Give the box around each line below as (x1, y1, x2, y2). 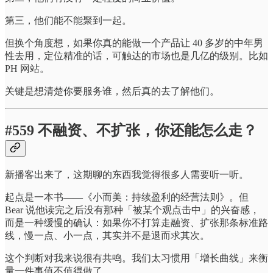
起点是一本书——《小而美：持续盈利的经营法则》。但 (5, 192, 249, 203)
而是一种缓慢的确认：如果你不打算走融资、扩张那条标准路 (5, 218, 268, 229)
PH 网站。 (5, 63, 49, 74)
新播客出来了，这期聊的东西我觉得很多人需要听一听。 (5, 169, 249, 180)
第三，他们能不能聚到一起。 (5, 15, 132, 26)
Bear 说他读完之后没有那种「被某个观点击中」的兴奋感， (5, 205, 260, 216)
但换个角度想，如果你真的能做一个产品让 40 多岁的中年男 (5, 37, 263, 48)
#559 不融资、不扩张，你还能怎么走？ (5, 122, 257, 139)
